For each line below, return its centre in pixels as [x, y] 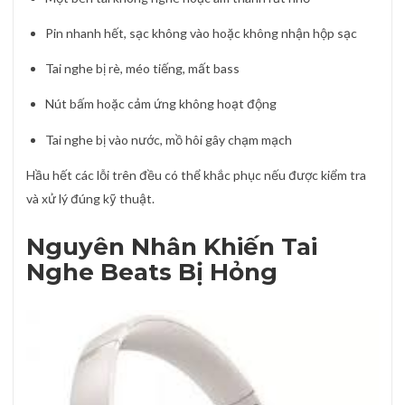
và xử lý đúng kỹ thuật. [90, 198]
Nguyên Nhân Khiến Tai [172, 246]
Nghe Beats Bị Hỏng [152, 272]
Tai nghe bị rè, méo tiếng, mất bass [142, 69]
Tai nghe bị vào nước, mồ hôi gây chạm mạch [169, 139]
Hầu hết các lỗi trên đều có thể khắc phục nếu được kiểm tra [196, 174]
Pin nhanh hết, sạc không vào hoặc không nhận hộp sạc [201, 33]
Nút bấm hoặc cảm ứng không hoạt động [161, 104]
